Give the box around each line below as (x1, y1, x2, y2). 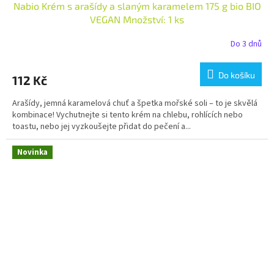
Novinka (17, 146, 48, 158)
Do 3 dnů (231, 38, 262, 51)
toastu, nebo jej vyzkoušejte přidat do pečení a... (12, 120, 191, 133)
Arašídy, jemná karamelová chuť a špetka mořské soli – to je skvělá (12, 97, 257, 109)
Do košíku (218, 69, 255, 80)
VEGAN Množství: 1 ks (90, 13, 184, 25)
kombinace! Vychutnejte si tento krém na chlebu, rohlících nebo (12, 108, 243, 121)
